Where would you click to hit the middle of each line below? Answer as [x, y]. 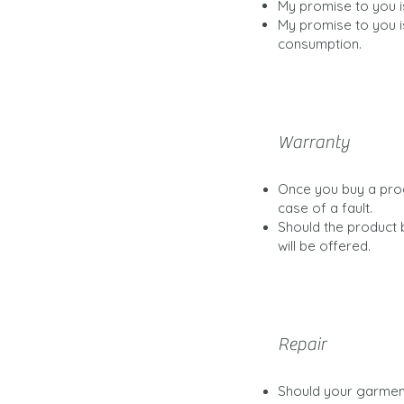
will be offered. [324, 245]
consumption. [320, 43]
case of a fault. [325, 207]
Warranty [314, 142]
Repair [302, 344]
